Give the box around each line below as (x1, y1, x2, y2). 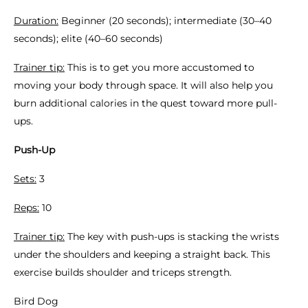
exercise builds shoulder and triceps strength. (14, 266, 232, 278)
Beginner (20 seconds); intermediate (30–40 (58, 14, 272, 27)
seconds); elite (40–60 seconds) (14, 32, 163, 45)
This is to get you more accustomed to (65, 61, 254, 74)
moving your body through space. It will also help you (14, 79, 273, 91)
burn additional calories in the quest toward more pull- (14, 97, 277, 109)
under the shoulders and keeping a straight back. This (14, 248, 270, 261)
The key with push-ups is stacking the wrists (65, 230, 279, 243)
